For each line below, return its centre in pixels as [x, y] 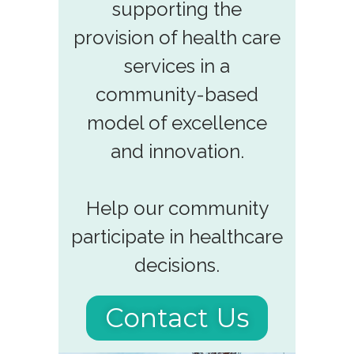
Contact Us [177, 317]
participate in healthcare [177, 236]
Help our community [177, 208]
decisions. [177, 265]
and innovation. [177, 151]
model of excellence [177, 122]
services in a [177, 66]
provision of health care [177, 37]
